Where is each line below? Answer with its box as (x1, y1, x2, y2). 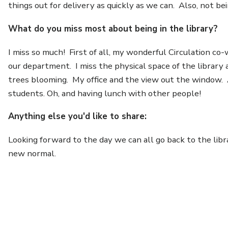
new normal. (8, 148, 56, 160)
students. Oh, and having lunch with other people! (8, 87, 202, 99)
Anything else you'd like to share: (8, 110, 147, 123)
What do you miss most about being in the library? (8, 22, 218, 35)
